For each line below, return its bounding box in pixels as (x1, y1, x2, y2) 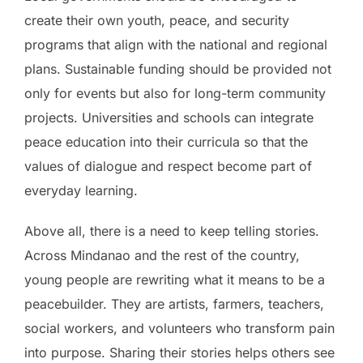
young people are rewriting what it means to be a (24, 271, 325, 288)
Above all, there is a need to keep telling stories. (24, 223, 319, 240)
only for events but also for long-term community (24, 85, 326, 102)
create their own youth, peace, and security (24, 12, 289, 29)
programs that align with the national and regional (24, 36, 327, 53)
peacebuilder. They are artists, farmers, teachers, (24, 296, 324, 313)
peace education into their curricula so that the (24, 134, 308, 151)
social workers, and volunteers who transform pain (24, 320, 335, 337)
